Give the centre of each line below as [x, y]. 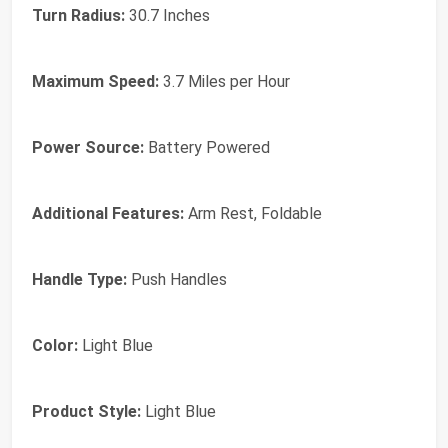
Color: [55, 346]
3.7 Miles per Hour [224, 82]
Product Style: [86, 412]
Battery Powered [207, 148]
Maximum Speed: [95, 82]
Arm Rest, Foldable [253, 214]
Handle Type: [79, 280]
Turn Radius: [78, 16]
